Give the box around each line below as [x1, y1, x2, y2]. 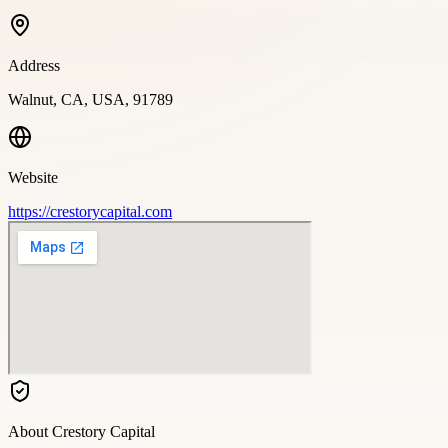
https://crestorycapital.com [8, 202, 172, 220]
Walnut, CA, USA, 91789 [8, 90, 173, 108]
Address [8, 56, 60, 74]
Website [8, 168, 58, 186]
